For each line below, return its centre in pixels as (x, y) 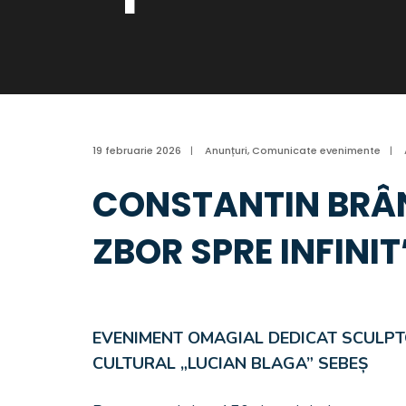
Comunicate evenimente (316, 150)
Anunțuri (226, 150)
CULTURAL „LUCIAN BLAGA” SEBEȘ (230, 363)
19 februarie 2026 (137, 150)
